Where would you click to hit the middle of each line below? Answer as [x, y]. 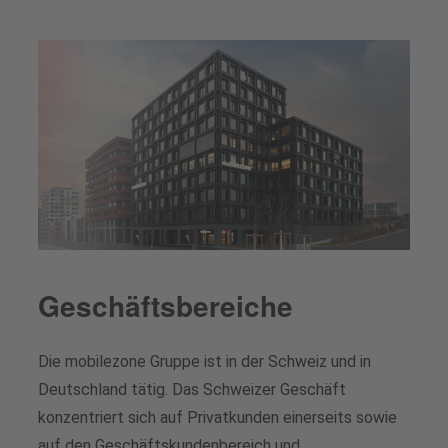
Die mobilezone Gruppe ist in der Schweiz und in [204, 361]
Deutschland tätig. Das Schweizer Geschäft [192, 389]
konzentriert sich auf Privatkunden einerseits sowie [217, 417]
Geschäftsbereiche [165, 305]
